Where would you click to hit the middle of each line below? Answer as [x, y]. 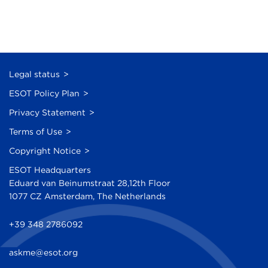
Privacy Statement [47, 113]
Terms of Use [36, 132]
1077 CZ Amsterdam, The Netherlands [87, 197]
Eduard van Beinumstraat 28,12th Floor [90, 183]
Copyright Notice [45, 151]
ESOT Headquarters [50, 170]
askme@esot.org [43, 253]
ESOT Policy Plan [44, 94]
